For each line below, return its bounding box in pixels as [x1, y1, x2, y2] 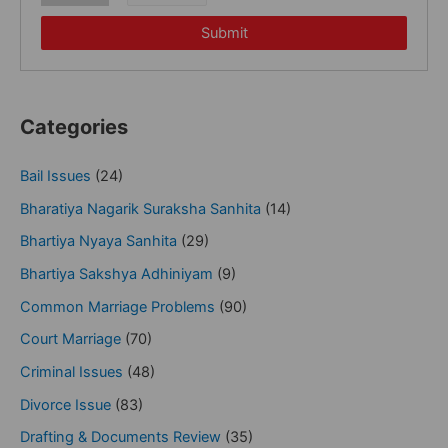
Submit [200, 24, 248, 43]
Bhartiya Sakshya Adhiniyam [20, 265, 213, 284]
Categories [20, 115, 128, 140]
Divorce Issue [20, 395, 111, 414]
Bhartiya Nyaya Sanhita [20, 232, 177, 251]
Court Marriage [20, 330, 121, 349]
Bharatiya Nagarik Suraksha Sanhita [20, 199, 261, 218]
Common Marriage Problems [20, 297, 215, 316]
